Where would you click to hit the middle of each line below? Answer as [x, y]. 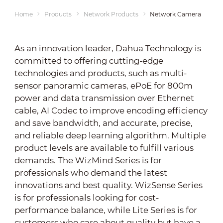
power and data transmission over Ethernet [104, 98]
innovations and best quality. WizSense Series [108, 185]
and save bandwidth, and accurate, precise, [103, 123]
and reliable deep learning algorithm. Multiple [110, 135]
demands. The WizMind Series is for [88, 160]
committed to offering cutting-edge [89, 60]
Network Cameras [177, 14]
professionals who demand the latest [91, 172]
